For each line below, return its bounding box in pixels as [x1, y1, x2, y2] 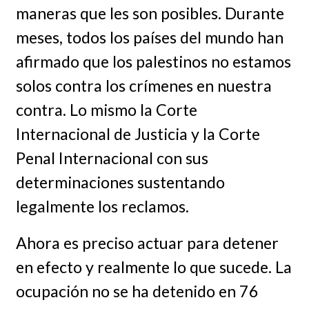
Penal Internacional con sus [15, 148, 208, 168]
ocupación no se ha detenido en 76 [15, 281, 259, 301]
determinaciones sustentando [15, 172, 225, 192]
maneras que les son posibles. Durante [15, 3, 284, 23]
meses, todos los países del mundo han [15, 27, 283, 47]
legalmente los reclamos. [15, 196, 189, 216]
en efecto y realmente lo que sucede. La [15, 257, 292, 277]
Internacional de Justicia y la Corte [15, 123, 260, 143]
